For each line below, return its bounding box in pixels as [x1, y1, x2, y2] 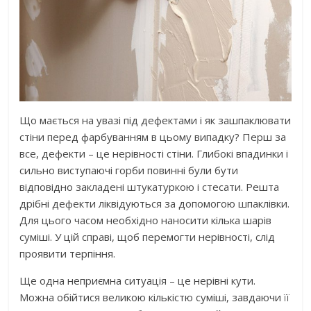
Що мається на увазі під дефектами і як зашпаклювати [19, 112, 292, 127]
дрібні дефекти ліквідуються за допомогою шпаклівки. [19, 196, 290, 210]
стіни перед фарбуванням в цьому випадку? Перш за [19, 129, 287, 144]
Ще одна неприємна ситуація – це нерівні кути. [19, 273, 256, 287]
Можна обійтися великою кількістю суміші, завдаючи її [19, 289, 290, 304]
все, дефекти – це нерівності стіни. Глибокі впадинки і [19, 146, 289, 160]
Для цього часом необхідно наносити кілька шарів [19, 212, 272, 227]
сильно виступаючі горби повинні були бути [19, 162, 239, 177]
